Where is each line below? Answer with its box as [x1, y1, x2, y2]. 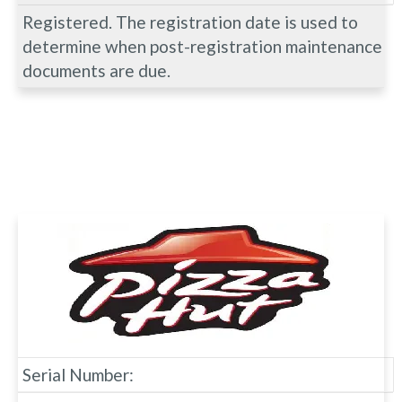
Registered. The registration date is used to [22, 11, 358, 32]
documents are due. [22, 59, 170, 81]
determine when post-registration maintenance [22, 35, 382, 57]
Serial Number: [22, 363, 134, 385]
